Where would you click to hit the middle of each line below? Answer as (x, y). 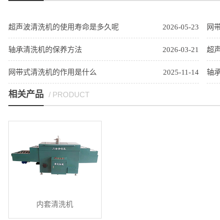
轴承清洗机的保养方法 (45, 50)
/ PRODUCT (69, 95)
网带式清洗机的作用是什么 (52, 72)
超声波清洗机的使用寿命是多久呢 (63, 27)
